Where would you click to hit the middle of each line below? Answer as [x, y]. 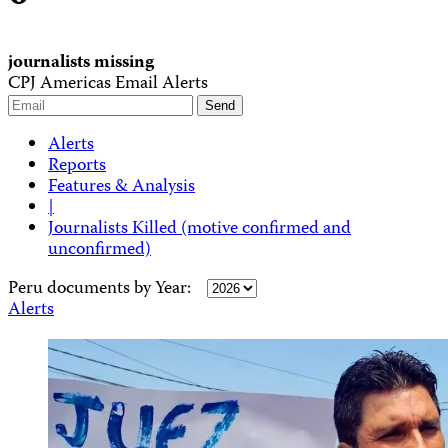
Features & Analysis [121, 187]
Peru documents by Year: [101, 289]
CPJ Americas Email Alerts [108, 84]
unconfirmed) [99, 250]
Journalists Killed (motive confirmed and [199, 229]
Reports [77, 166]
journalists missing [81, 63]
